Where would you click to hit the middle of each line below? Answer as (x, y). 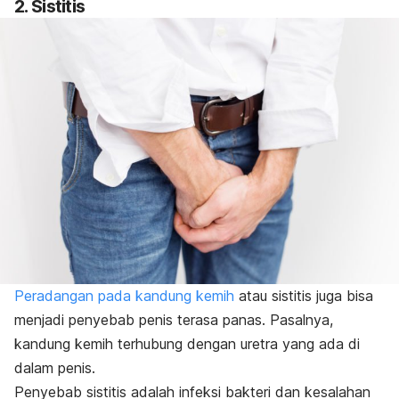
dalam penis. (55, 367)
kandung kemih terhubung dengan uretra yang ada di (187, 343)
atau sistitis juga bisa (304, 295)
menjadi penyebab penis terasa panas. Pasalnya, (174, 319)
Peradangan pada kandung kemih (124, 295)
